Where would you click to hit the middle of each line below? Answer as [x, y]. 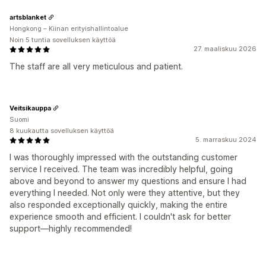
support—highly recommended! [71, 228]
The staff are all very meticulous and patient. [96, 66]
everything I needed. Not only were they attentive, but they [125, 193]
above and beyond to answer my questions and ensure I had [128, 181]
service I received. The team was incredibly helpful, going [121, 169]
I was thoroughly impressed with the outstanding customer [123, 157]
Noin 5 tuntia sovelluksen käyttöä [63, 40]
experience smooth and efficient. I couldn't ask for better [120, 216]
